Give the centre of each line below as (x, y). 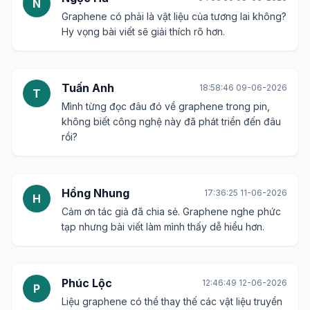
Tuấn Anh (88, 88)
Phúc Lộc (87, 283)
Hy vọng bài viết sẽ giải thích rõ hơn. (143, 31)
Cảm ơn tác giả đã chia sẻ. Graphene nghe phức (171, 211)
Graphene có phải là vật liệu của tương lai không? (174, 16)
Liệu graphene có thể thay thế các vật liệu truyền (172, 301)
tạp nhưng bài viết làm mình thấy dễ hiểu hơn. (163, 227)
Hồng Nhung (95, 193)
